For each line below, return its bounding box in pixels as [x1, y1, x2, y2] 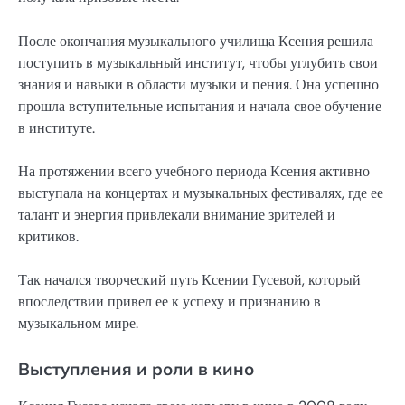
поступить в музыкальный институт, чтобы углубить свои [18, 52, 378, 72]
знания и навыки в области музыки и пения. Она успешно [18, 74, 379, 94]
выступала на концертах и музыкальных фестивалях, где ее [18, 183, 383, 202]
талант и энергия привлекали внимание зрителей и [18, 204, 335, 224]
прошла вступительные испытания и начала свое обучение [18, 96, 381, 116]
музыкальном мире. [18, 313, 138, 333]
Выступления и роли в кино [18, 357, 254, 380]
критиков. [18, 226, 79, 246]
